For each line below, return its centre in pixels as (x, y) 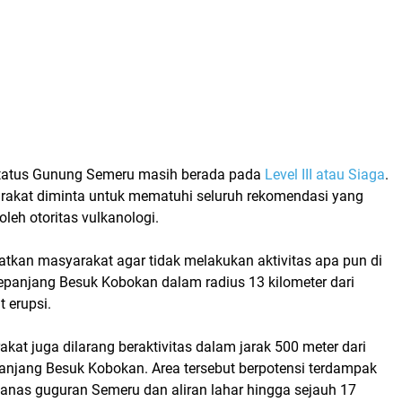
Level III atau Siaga (325, 174)
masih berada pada (200, 174)
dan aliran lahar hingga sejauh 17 (248, 389)
